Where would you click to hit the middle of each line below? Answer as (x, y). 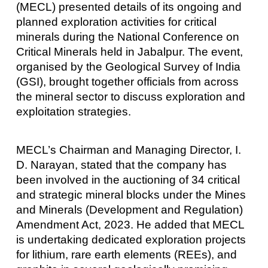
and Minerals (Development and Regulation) (129, 209)
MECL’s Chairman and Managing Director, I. (128, 150)
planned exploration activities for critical (116, 22)
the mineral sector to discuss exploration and (130, 97)
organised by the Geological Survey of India (128, 67)
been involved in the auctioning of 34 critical (128, 179)
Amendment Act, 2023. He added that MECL (130, 224)
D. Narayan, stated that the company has (121, 165)
